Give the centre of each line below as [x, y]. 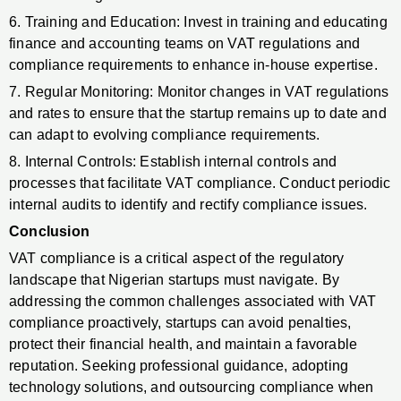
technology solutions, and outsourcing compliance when [192, 388]
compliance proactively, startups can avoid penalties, [180, 323]
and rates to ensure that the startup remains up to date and [198, 114]
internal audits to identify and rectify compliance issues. [188, 205]
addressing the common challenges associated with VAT [193, 302]
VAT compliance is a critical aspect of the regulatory [177, 259]
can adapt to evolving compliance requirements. [165, 135]
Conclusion [49, 232]
